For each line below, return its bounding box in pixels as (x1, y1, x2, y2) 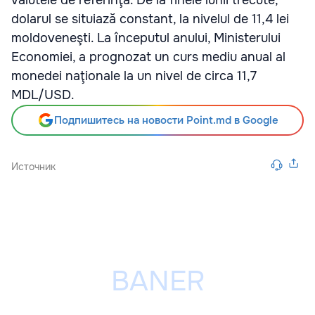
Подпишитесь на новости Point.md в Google (53, 113, 278, 127)
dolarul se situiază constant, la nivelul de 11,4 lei (11, 11, 289, 27)
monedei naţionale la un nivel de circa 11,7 (11, 68, 257, 84)
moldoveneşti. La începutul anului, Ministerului (11, 30, 281, 46)
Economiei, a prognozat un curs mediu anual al (11, 49, 285, 65)
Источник (11, 160, 56, 173)
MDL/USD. (11, 87, 75, 103)
